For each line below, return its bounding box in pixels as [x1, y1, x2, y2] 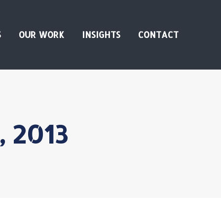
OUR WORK [19, 29, 64, 40]
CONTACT [138, 29, 179, 40]
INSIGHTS [82, 29, 120, 40]
